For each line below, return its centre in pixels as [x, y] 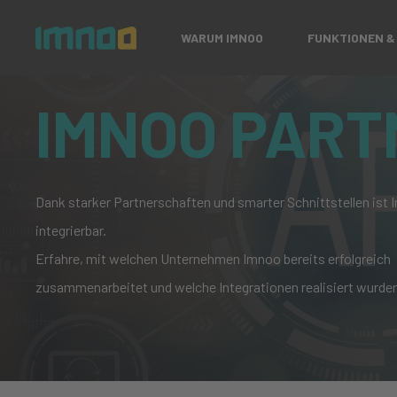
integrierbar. [71, 230]
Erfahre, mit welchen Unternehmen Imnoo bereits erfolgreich [213, 258]
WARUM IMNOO [222, 37]
